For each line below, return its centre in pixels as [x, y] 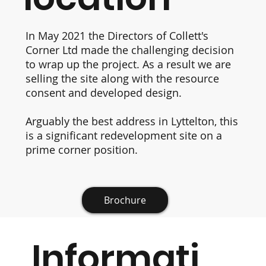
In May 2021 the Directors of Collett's [117, 36]
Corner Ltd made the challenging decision [129, 50]
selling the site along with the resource [122, 78]
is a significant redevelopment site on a [123, 135]
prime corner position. [83, 150]
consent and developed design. [103, 93]
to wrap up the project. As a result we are [128, 64]
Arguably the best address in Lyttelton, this [132, 121]
